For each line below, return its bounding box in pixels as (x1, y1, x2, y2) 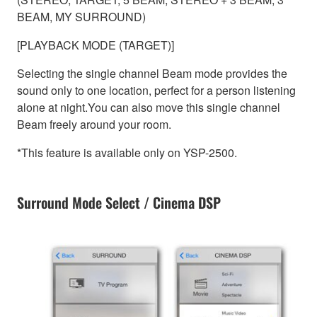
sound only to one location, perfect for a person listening (17, 82, 296, 99)
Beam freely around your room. (17, 116, 171, 133)
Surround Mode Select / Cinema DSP (17, 192, 221, 214)
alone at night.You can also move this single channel (17, 99, 280, 116)
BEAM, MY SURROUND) (17, 8, 146, 25)
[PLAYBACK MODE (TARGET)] (17, 37, 174, 54)
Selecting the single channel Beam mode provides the (17, 65, 287, 82)
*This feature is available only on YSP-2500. (17, 144, 237, 161)
